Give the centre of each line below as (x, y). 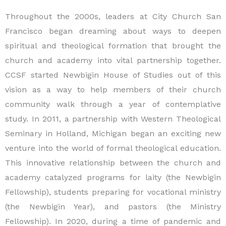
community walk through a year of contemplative (113, 104)
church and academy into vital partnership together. (113, 60)
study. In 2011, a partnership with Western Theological (113, 119)
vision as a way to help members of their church (113, 89)
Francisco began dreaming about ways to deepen (113, 31)
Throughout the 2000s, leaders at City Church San (113, 16)
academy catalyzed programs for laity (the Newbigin (113, 177)
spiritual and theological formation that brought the (113, 45)
